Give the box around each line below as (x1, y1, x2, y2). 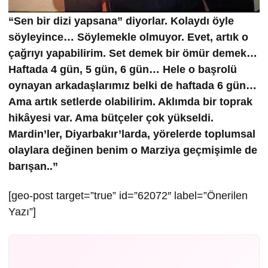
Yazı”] (8, 206, 36, 218)
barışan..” (8, 160, 58, 172)
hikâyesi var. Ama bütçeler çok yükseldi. (8, 112, 214, 124)
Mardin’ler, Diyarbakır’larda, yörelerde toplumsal (8, 128, 255, 140)
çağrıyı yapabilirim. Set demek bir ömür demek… (8, 47, 257, 59)
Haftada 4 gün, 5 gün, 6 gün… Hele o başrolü (8, 63, 237, 75)
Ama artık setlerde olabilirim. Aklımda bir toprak (8, 96, 252, 108)
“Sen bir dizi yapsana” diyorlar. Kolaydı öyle (8, 15, 234, 27)
